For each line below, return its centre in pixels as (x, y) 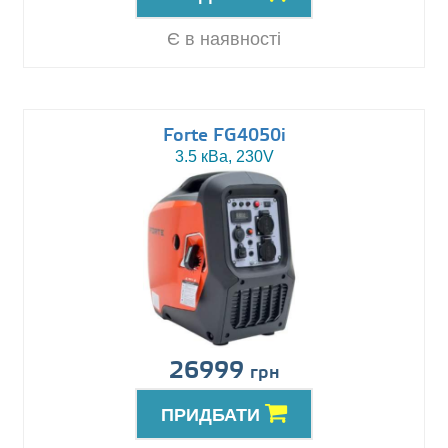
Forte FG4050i (224, 136)
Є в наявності (224, 39)
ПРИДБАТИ (213, 415)
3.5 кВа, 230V (224, 157)
